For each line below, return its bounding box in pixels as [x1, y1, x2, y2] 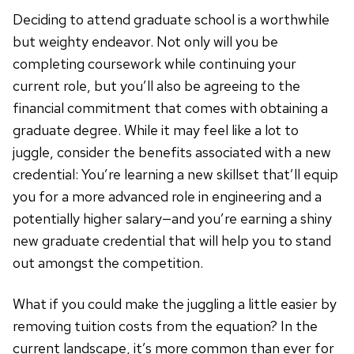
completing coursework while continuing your [13, 55, 296, 73]
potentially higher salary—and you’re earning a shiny [13, 209, 332, 228]
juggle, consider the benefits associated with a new [13, 143, 331, 162]
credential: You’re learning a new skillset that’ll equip [13, 165, 338, 184]
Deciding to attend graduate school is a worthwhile [13, 10, 330, 29]
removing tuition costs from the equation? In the [13, 317, 318, 336]
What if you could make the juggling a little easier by [13, 295, 337, 314]
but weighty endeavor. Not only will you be [13, 32, 278, 51]
